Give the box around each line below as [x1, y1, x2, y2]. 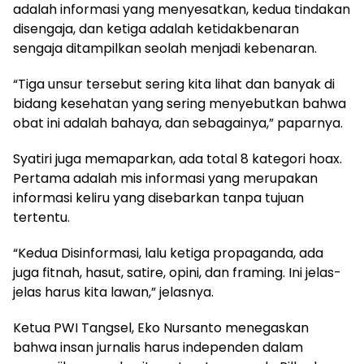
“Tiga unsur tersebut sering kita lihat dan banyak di [13, 74, 335, 93]
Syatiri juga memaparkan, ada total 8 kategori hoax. [13, 149, 342, 168]
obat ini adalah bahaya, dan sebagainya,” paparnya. [13, 113, 343, 132]
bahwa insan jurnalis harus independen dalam [13, 337, 303, 357]
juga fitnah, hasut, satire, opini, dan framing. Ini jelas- [13, 262, 341, 282]
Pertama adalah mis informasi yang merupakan [13, 168, 318, 188]
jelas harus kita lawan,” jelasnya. [13, 282, 214, 301]
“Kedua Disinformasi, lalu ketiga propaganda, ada [13, 243, 323, 262]
